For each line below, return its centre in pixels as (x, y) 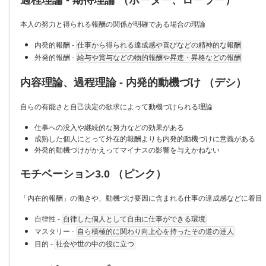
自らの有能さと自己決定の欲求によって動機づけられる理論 (116, 106)
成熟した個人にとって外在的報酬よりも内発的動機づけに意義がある (145, 138)
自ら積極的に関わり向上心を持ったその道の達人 (156, 231)
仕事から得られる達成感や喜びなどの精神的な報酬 (159, 45)
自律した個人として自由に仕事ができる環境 (134, 219)
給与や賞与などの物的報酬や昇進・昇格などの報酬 (159, 57)
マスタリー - (55, 230)
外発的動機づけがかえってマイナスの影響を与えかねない (127, 149)
